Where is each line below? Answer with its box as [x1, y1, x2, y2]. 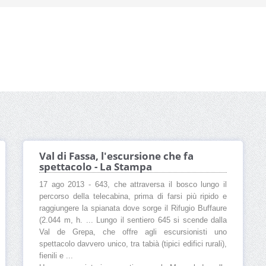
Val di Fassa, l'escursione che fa [39, 149, 194, 163]
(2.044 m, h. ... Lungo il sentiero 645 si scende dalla [39, 216, 227, 225]
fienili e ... [39, 252, 73, 261]
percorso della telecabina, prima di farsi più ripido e [39, 192, 227, 201]
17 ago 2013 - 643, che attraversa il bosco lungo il [39, 180, 227, 189]
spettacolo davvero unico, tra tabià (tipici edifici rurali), [39, 240, 227, 249]
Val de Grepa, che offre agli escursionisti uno [39, 228, 227, 237]
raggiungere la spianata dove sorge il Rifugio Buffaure [39, 204, 227, 213]
